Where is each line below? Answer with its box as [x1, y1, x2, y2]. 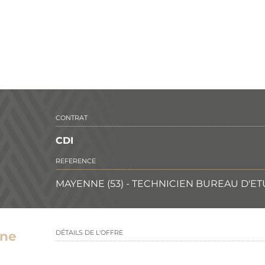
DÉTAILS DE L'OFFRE [56, 228, 124, 237]
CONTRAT [56, 114, 88, 122]
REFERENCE [56, 157, 96, 166]
